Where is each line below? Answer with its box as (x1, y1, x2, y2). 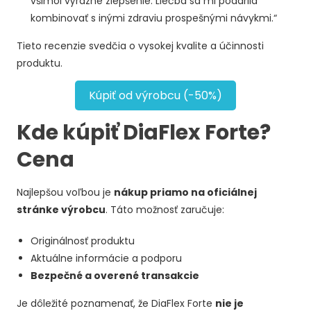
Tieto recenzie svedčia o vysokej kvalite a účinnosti (17, 38, 264, 53)
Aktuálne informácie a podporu (31, 251, 183, 265)
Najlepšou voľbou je (17, 185, 115, 199)
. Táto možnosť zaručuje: (106, 202, 225, 217)
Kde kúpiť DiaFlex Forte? (17, 117, 271, 147)
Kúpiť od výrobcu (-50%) (88, 87, 222, 103)
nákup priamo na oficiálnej (114, 185, 258, 199)
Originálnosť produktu (31, 233, 135, 248)
